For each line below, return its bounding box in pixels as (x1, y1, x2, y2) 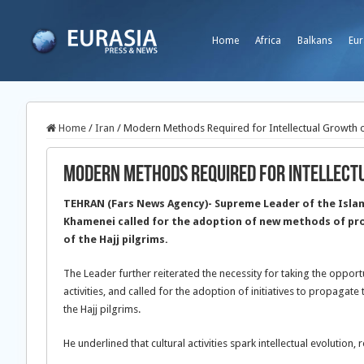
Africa (255, 35, 281, 46)
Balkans (297, 35, 332, 46)
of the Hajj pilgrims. (63, 233, 168, 245)
